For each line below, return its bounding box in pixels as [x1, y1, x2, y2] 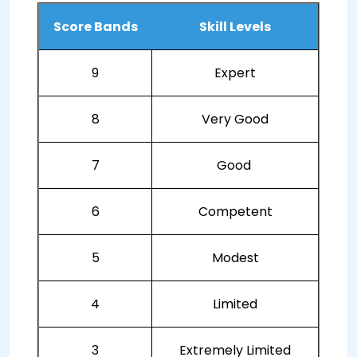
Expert [214, 64, 256, 82]
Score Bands [53, 18, 138, 36]
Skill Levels [198, 18, 271, 36]
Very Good [202, 110, 269, 128]
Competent [198, 202, 273, 221]
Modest [211, 249, 259, 267]
